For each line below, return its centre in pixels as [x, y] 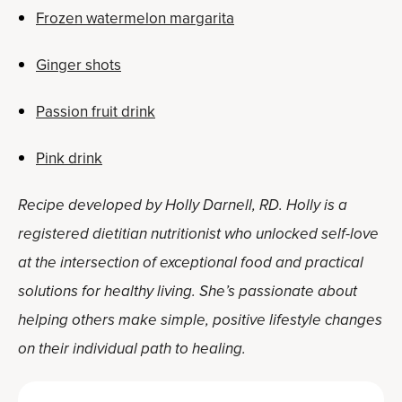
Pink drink [69, 159]
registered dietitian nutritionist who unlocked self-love [198, 234]
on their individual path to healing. [132, 349]
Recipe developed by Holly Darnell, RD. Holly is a [183, 205]
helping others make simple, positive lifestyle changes [200, 320]
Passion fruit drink [96, 112]
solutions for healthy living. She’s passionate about [188, 292]
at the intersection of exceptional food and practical [191, 263]
